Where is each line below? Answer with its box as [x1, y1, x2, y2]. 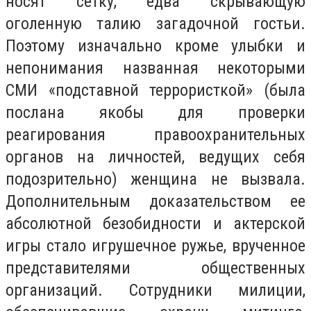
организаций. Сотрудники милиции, [6, 280, 305, 300]
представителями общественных [6, 258, 305, 278]
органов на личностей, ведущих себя [6, 146, 305, 167]
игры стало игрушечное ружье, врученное [6, 235, 305, 255]
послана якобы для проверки [6, 102, 305, 122]
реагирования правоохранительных [6, 124, 305, 144]
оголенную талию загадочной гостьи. [6, 13, 305, 33]
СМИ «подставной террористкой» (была [6, 80, 305, 100]
